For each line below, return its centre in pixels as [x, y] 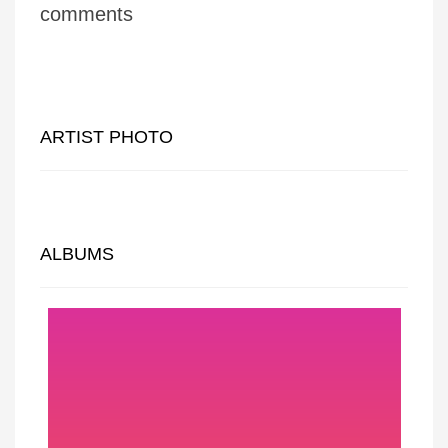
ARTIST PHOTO [106, 137]
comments [86, 14]
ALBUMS [77, 254]
